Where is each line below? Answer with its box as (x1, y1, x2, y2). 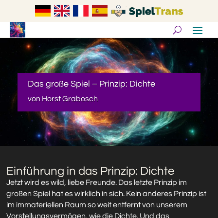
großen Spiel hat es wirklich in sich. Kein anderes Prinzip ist (6, 190, 207, 198)
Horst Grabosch (41, 94, 98, 103)
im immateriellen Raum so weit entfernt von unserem (6, 201, 188, 209)
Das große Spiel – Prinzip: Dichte (27, 79, 155, 89)
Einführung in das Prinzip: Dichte (6, 165, 175, 178)
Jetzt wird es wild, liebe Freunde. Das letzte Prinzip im (6, 179, 187, 187)
